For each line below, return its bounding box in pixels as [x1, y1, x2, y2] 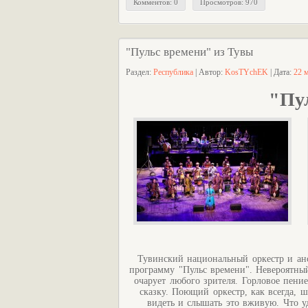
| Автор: [193, 67, 225, 77]
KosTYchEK [225, 67, 268, 77]
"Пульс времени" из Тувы [126, 45, 253, 58]
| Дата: [268, 67, 294, 77]
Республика [153, 67, 193, 77]
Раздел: [126, 67, 153, 77]
